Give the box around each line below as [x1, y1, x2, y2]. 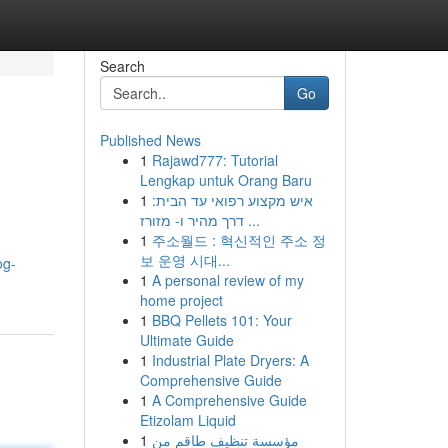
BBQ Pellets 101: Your [151, 310, 292, 330]
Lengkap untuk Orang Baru [139, 170, 312, 190]
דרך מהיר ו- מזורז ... [243, 210, 260, 230]
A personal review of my [151, 270, 304, 290]
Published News [99, 130, 201, 150]
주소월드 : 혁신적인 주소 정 [151, 230, 326, 250]
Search [99, 56, 145, 76]
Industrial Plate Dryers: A [151, 350, 309, 370]
